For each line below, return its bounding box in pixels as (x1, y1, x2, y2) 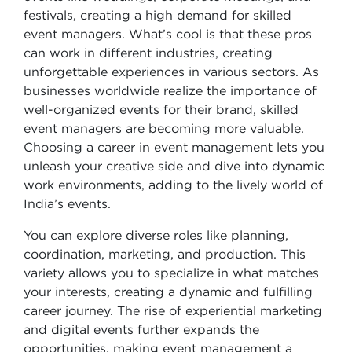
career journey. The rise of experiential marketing (24, 303, 322, 317)
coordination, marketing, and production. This (24, 247, 306, 261)
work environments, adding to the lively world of (24, 178, 323, 192)
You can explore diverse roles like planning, (24, 228, 288, 242)
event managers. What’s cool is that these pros (24, 27, 312, 41)
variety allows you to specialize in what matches (24, 266, 319, 280)
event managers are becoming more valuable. (24, 121, 304, 135)
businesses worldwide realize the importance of (24, 83, 317, 97)
